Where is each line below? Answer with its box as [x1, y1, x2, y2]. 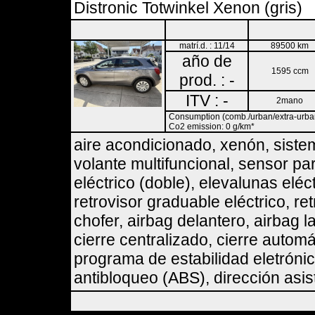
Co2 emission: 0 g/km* [169, 122, 255, 131]
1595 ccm [271, 66, 309, 76]
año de [181, 52, 232, 70]
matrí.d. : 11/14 [179, 41, 235, 51]
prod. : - [179, 71, 235, 89]
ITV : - [185, 91, 229, 110]
